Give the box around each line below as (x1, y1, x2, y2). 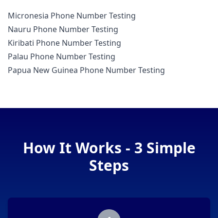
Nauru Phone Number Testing (8, 24, 118, 35)
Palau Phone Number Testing (8, 51, 115, 62)
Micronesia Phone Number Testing (8, 10, 136, 21)
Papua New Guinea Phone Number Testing (8, 65, 165, 76)
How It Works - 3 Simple (22, 138, 196, 158)
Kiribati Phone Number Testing (8, 37, 121, 49)
